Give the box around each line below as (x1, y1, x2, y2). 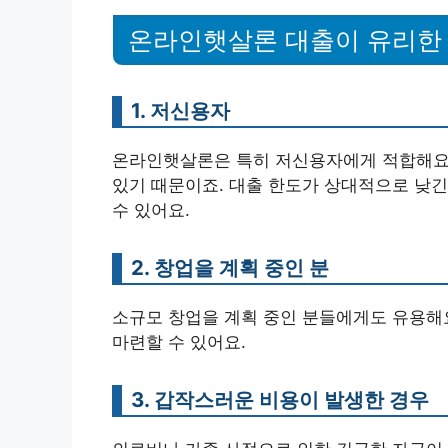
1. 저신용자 (131, 97, 230, 123)
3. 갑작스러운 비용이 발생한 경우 (131, 386, 429, 412)
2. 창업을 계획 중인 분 (131, 254, 329, 280)
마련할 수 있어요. (112, 331, 246, 352)
